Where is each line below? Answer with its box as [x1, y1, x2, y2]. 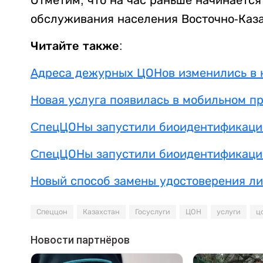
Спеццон [36, 207, 68, 216]
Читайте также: [31, 39, 123, 52]
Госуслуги [135, 207, 170, 216]
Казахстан [83, 207, 120, 216]
